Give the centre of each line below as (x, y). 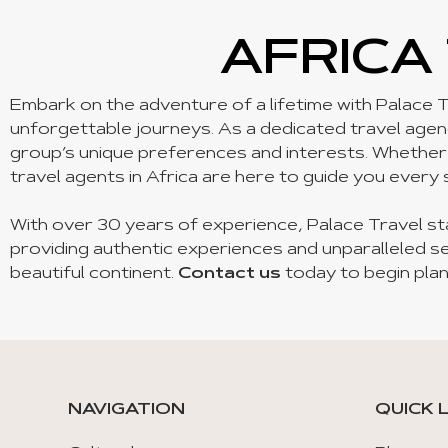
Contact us (229, 274)
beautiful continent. (94, 274)
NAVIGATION (126, 410)
